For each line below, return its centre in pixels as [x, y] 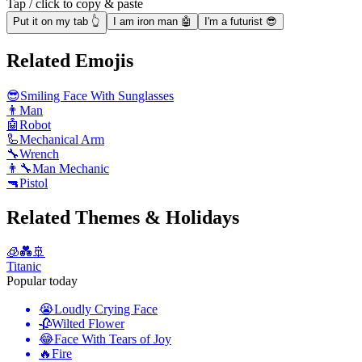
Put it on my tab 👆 [57, 22]
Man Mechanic [71, 168]
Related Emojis [70, 61]
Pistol [34, 183]
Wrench [39, 154]
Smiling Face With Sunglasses [97, 95]
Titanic [24, 266]
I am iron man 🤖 [152, 22]
